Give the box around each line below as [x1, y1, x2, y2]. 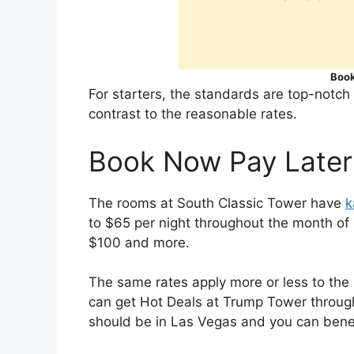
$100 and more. [88, 234, 190, 250]
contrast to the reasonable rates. [88, 106, 297, 122]
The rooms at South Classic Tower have [88, 194, 345, 211]
